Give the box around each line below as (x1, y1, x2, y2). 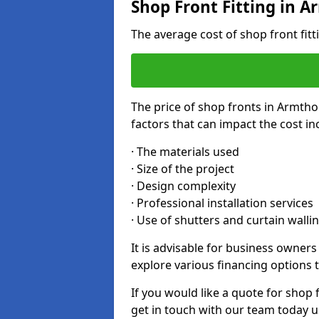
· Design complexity (131, 178, 236, 194)
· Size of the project (131, 161, 234, 177)
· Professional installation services (131, 195, 313, 211)
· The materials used (131, 144, 239, 159)
